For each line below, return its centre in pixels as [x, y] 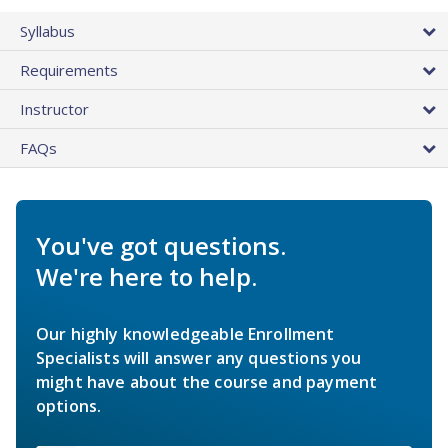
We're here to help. [146, 277]
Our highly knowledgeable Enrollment [185, 334]
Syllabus [47, 31]
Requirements [69, 70]
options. [69, 406]
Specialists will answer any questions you [199, 358]
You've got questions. [161, 246]
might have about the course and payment [207, 382]
